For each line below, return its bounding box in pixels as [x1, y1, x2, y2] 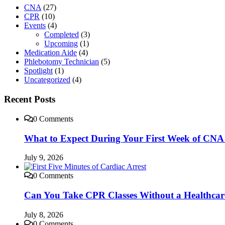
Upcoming [44, 39, 78, 48]
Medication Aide [24, 48, 77, 57]
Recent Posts [4, 94, 55, 105]
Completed [44, 30, 79, 39]
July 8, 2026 [24, 210, 63, 219]
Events [24, 21, 46, 30]
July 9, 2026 [24, 153, 63, 162]
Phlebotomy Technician [24, 57, 99, 66]
